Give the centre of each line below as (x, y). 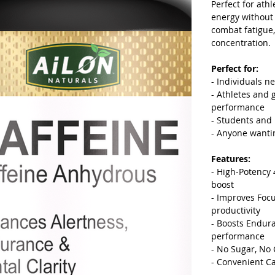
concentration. (241, 43)
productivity (236, 210)
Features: (231, 159)
